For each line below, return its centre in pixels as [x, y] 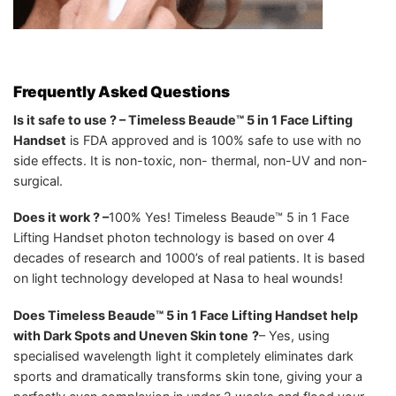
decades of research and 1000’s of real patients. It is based [189, 258]
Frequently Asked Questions [122, 92]
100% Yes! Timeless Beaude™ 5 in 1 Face [229, 217]
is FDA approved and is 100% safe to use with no [214, 140]
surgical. [38, 180]
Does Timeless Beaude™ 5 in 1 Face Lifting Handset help [186, 316]
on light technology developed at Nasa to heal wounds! [178, 278]
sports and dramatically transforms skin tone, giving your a [188, 377]
